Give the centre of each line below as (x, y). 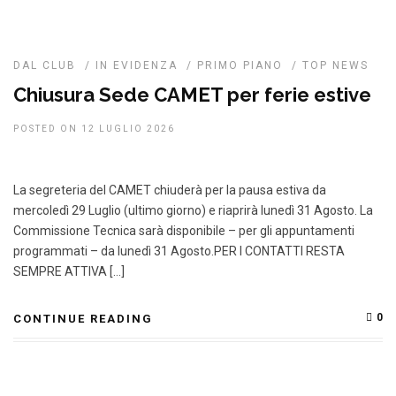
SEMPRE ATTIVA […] (69, 271)
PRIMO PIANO (240, 65)
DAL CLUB (45, 65)
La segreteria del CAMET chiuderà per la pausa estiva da (170, 190)
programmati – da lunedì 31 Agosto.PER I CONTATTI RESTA (179, 251)
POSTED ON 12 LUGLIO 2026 (94, 129)
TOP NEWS (335, 65)
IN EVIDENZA (137, 65)
